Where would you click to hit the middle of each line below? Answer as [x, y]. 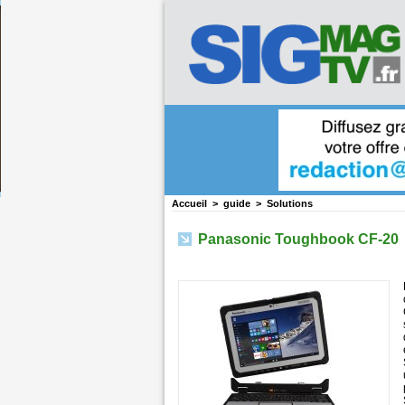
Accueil [189, 204]
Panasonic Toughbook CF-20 [296, 240]
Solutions [289, 204]
